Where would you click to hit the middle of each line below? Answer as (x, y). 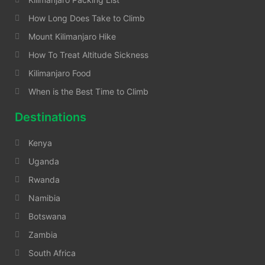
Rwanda (44, 180)
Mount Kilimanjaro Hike (72, 37)
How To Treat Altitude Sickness (88, 55)
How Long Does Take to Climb (86, 18)
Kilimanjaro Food (59, 73)
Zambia (43, 235)
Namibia (44, 198)
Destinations (51, 117)
